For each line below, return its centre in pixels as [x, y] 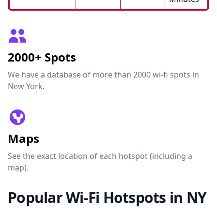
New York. [26, 86]
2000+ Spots [42, 57]
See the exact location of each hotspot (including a [100, 156]
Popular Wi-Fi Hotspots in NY [107, 197]
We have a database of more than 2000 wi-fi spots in [103, 75]
